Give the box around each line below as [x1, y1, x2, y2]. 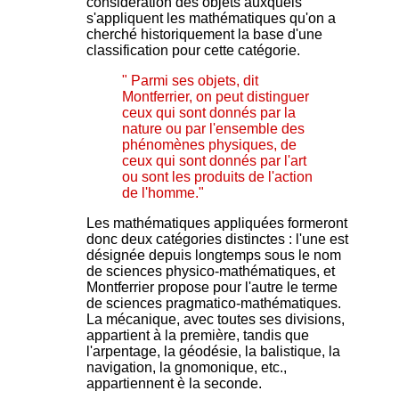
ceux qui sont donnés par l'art [122, 153, 306, 169]
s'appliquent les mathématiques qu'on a [86, 11, 336, 27]
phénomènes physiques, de [122, 137, 297, 153]
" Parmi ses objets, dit [122, 73, 258, 89]
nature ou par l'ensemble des [122, 121, 305, 137]
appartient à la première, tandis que [86, 328, 309, 344]
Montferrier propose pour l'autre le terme [86, 280, 338, 296]
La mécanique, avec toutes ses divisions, [86, 312, 345, 328]
